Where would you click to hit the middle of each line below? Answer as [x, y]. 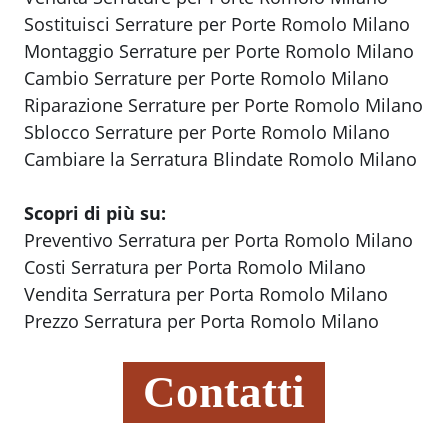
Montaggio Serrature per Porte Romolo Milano [219, 51]
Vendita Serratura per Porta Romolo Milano [206, 294]
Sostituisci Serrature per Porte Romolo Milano [217, 24]
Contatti [224, 392]
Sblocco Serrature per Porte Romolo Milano [207, 132]
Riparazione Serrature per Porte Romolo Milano [223, 105]
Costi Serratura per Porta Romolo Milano [195, 267]
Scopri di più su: [95, 213]
